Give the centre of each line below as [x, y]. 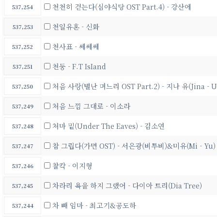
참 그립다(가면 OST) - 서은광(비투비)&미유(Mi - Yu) [134, 145]
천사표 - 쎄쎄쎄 [76, 46]
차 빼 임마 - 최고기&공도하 [94, 205]
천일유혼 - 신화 [76, 26]
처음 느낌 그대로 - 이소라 [91, 106]
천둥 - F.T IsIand [79, 66]
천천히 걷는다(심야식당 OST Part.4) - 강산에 [122, 6]
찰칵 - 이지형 [72, 165]
